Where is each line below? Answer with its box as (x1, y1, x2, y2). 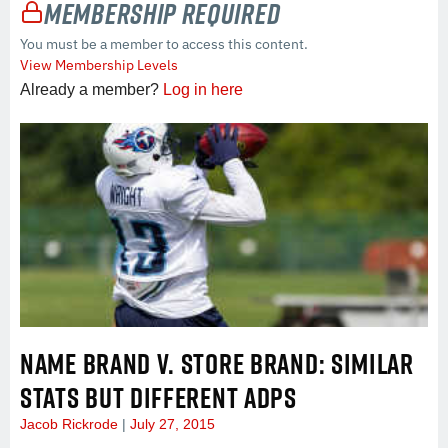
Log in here (163, 80, 243, 98)
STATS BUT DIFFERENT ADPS (20, 376, 297, 418)
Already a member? (20, 80, 163, 98)
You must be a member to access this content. (20, 34, 308, 53)
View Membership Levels (20, 55, 178, 74)
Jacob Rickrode (20, 415, 122, 432)
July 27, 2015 (126, 415, 215, 432)
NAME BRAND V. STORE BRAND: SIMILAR (20, 342, 414, 384)
